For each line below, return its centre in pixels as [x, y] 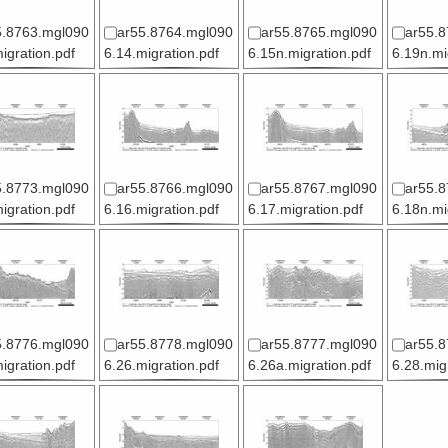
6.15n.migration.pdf [309, 54]
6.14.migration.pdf [161, 54]
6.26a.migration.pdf [309, 366]
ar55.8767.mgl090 [318, 189]
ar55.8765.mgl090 [318, 33]
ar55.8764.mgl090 [174, 33]
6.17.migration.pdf [305, 210]
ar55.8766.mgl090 [174, 189]
